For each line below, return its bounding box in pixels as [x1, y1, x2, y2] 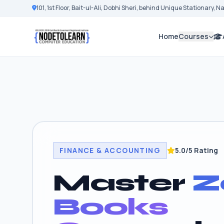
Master [53, 168, 192, 197]
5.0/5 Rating [175, 145, 218, 155]
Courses [178, 31, 208, 41]
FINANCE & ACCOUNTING [59, 145, 160, 155]
